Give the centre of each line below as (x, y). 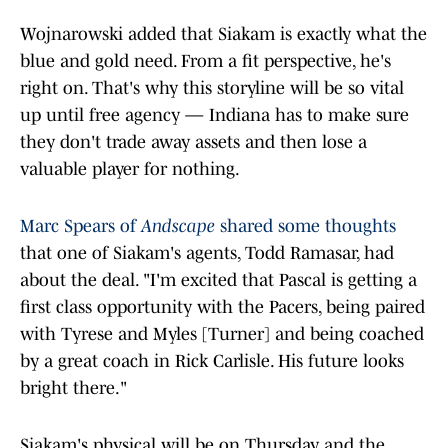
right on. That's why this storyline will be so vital (212, 88)
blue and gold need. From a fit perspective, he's (205, 61)
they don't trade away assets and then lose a (193, 142)
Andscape (178, 226)
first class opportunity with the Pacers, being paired (222, 307)
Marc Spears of (80, 226)
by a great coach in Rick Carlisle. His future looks (212, 361)
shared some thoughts (305, 226)
